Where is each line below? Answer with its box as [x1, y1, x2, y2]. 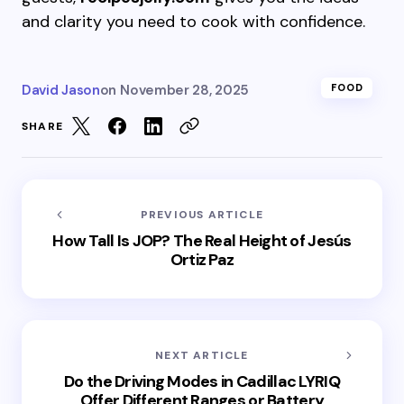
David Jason [22, 81, 100, 99]
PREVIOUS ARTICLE [140, 207, 264, 222]
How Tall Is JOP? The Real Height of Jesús [52, 230, 352, 252]
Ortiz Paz [170, 249, 234, 271]
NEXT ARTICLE [155, 348, 249, 363]
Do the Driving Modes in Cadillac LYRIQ [64, 371, 340, 392]
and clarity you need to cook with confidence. [22, 11, 365, 32]
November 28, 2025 [120, 81, 250, 99]
